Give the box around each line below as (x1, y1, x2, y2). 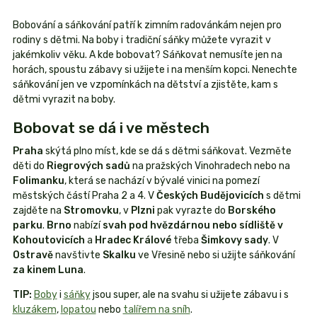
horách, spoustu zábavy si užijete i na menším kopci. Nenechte (12, 63, 297, 76)
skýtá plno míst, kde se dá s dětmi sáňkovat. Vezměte (42, 144, 292, 157)
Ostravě (12, 248, 53, 261)
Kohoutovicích (12, 234, 85, 246)
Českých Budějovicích (156, 189, 264, 202)
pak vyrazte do (154, 204, 228, 217)
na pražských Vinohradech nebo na (129, 159, 290, 172)
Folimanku (12, 174, 64, 187)
